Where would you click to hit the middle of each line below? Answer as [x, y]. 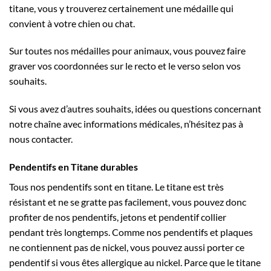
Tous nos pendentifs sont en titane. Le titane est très [116, 186]
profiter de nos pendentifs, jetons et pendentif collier [118, 217]
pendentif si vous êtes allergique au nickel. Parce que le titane [135, 262]
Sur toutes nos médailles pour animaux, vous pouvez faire [127, 51]
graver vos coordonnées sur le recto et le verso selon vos [125, 66]
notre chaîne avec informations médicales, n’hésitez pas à [126, 124]
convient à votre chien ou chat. [72, 23]
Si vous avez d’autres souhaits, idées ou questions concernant [135, 109]
